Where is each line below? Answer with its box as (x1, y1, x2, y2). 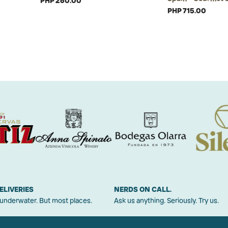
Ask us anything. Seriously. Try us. (114, 196, 219, 205)
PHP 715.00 (167, 6, 206, 15)
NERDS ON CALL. (114, 185, 172, 194)
